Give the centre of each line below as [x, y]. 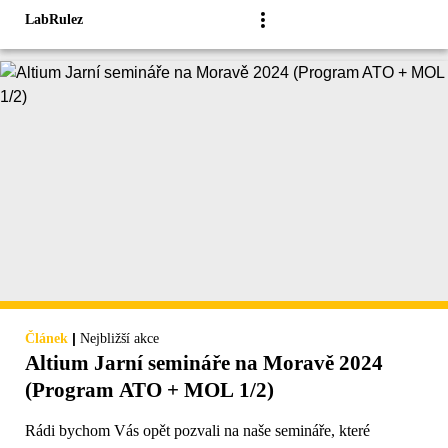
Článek [46, 339]
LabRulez [54, 20]
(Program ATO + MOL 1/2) [149, 390]
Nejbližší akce [119, 339]
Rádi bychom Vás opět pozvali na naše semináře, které [197, 431]
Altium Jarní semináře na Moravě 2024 [204, 363]
